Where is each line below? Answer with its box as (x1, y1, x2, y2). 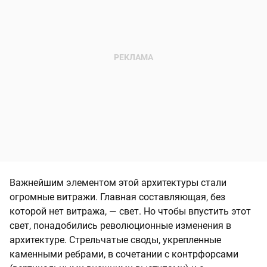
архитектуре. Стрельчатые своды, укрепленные (10, 234, 221, 246)
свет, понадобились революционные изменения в (10, 219, 231, 231)
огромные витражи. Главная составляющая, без (10, 191, 225, 203)
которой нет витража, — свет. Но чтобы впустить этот (10, 205, 251, 217)
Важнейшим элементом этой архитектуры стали (10, 176, 226, 188)
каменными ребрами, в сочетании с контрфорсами (10, 248, 238, 260)
